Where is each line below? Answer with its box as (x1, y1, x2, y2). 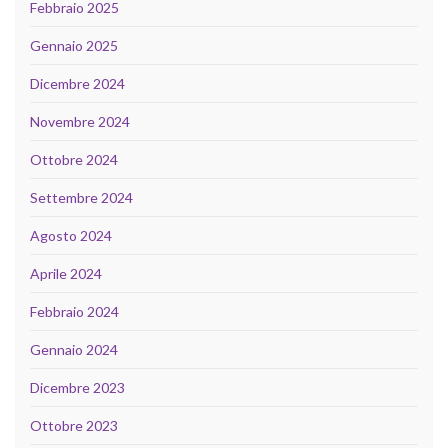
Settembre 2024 (30, 189, 133, 207)
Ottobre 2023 (30, 417, 118, 435)
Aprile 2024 (30, 265, 102, 283)
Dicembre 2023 (30, 379, 125, 397)
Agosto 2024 (30, 227, 112, 245)
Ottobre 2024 (30, 151, 118, 169)
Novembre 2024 (30, 113, 130, 131)
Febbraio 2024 (30, 303, 119, 321)
